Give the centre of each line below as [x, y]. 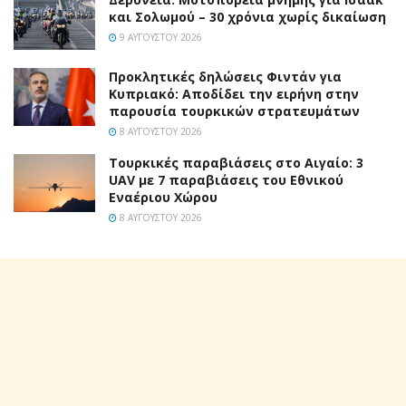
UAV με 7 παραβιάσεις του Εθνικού [226, 179]
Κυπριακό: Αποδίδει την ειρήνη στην [234, 93]
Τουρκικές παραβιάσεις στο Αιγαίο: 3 [236, 162]
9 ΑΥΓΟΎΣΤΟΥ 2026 [159, 38]
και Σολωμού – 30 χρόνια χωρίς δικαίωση [247, 17]
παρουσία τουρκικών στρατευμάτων [234, 111]
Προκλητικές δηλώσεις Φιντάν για [225, 76]
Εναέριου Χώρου [163, 197]
